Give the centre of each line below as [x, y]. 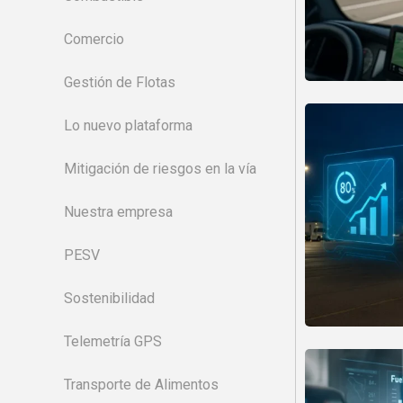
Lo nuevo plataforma [128, 125]
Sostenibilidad [109, 298]
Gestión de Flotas [120, 82]
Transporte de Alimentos [141, 385]
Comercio [94, 39]
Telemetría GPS [113, 341]
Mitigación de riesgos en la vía [160, 169]
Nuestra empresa [118, 212]
